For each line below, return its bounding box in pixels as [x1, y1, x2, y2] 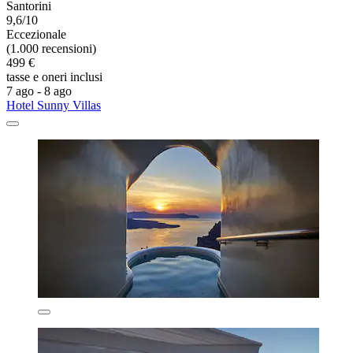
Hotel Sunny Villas [6, 98, 101, 113]
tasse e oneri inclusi [6, 70, 102, 84]
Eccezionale [6, 28, 66, 42]
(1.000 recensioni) [6, 42, 96, 56]
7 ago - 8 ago [6, 84, 72, 98]
